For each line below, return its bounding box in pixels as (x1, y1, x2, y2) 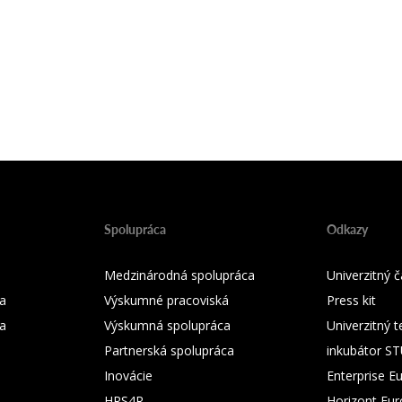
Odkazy (327, 220, 368, 238)
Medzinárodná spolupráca (104, 267, 255, 284)
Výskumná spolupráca (104, 317, 231, 334)
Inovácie (104, 367, 153, 384)
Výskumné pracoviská (104, 292, 229, 309)
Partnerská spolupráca (104, 342, 234, 359)
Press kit (327, 292, 376, 309)
